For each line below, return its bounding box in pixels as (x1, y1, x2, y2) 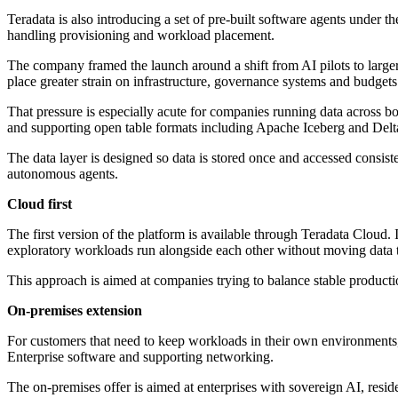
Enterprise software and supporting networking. (7, 349, 274, 365)
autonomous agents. (7, 166, 118, 182)
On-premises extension (7, 303, 142, 319)
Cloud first (7, 196, 72, 212)
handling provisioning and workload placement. (7, 28, 275, 44)
